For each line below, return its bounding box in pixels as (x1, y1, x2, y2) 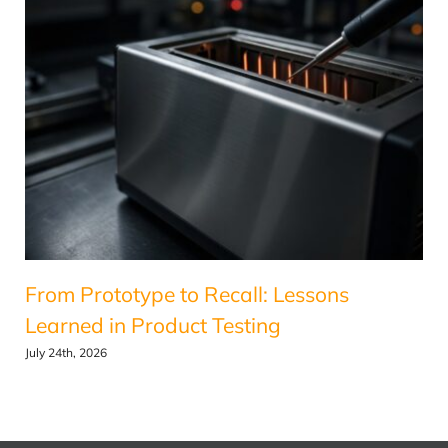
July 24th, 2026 (24, 345, 107, 361)
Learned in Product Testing (24, 312, 281, 339)
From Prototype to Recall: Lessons (24, 281, 349, 308)
